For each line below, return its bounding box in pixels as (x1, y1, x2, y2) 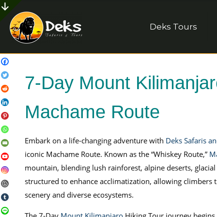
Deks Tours (150, 22, 197, 31)
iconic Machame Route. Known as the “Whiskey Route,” (24, 149, 209, 159)
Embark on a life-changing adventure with (24, 136, 166, 145)
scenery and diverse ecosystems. (24, 190, 134, 200)
